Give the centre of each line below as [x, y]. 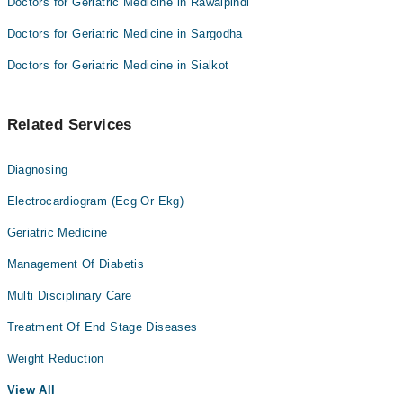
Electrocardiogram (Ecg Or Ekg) [95, 201]
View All [31, 390]
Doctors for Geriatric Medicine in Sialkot [118, 65]
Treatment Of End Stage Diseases [102, 327]
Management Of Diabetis [76, 264]
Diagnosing [37, 169]
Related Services [69, 124]
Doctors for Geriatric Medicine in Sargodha [125, 33]
